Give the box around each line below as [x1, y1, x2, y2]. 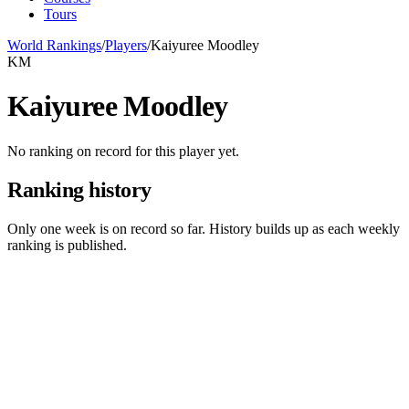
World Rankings [7, 37, 101, 53]
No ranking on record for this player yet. [7, 142, 239, 159]
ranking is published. [7, 236, 127, 253]
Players [105, 37, 147, 53]
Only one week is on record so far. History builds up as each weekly [7, 220, 400, 236]
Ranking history [7, 177, 152, 202]
